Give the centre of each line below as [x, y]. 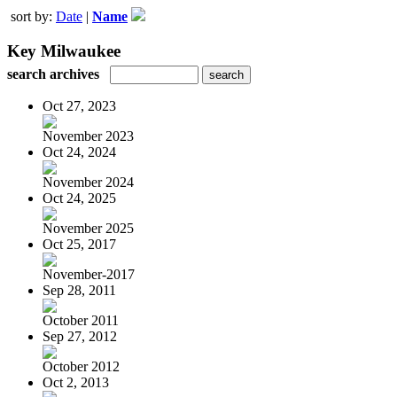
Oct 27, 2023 [79, 105]
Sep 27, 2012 [80, 336]
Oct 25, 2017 [79, 244]
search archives [53, 74]
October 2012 [81, 366]
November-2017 [89, 274]
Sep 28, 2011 [79, 290]
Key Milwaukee [64, 51]
